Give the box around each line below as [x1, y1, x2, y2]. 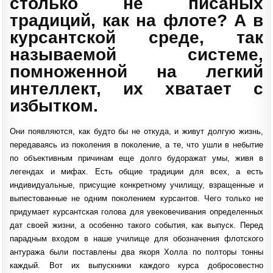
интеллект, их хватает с [10, 79, 263, 99]
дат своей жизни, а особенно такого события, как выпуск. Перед [10, 220, 263, 230]
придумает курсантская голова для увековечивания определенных [10, 207, 263, 216]
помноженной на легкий [10, 62, 263, 82]
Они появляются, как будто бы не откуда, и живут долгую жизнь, [10, 126, 263, 136]
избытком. [10, 96, 99, 116]
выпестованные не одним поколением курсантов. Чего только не [10, 193, 263, 203]
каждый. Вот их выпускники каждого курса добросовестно [10, 260, 263, 270]
